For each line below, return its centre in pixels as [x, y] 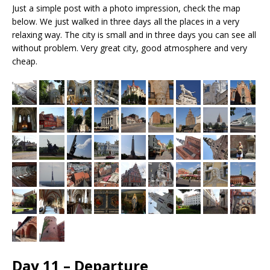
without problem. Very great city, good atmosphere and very [130, 48]
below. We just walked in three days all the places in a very [126, 21]
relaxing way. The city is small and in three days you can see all [134, 34]
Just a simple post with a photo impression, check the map [126, 8]
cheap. [25, 61]
